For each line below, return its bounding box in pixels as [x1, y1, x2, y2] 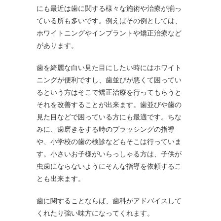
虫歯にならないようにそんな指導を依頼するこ [37, 162, 182, 170]
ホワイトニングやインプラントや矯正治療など [37, 29, 182, 37]
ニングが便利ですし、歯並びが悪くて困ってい [37, 75, 182, 84]
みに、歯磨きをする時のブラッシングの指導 [37, 125, 175, 133]
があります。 [37, 41, 78, 49]
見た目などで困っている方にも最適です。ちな [37, 112, 182, 121]
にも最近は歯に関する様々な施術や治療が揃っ [37, 4, 182, 12]
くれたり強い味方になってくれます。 [37, 209, 154, 217]
